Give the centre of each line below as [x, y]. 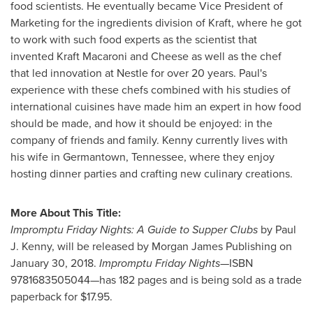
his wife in [37, 156]
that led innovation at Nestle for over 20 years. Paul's [139, 73]
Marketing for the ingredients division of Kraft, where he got [156, 22]
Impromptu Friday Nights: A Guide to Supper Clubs [136, 229]
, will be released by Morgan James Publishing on [172, 246]
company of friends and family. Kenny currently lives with [149, 140]
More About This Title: [66, 212]
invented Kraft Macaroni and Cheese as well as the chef [146, 56]
